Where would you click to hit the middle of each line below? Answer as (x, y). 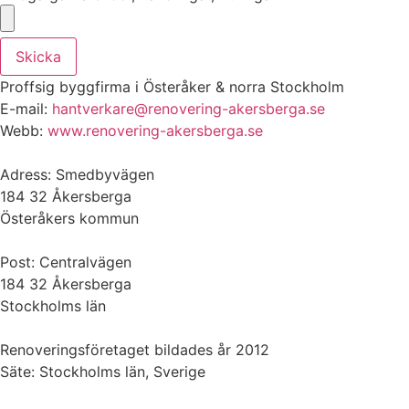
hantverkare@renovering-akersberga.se (189, 108)
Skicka (38, 56)
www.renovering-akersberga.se (155, 130)
